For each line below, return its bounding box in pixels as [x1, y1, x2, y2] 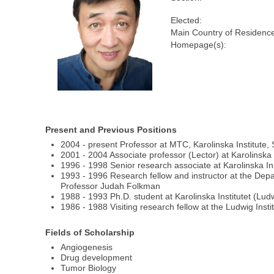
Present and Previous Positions [45, 125, 177, 135]
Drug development [61, 252, 133, 262]
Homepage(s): [171, 40, 227, 50]
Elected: [171, 15, 202, 26]
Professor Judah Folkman [61, 181, 161, 191]
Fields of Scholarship [45, 227, 135, 237]
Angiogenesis [61, 242, 113, 252]
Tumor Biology [61, 262, 117, 273]
